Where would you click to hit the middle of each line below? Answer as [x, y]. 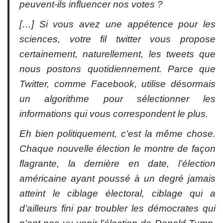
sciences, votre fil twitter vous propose [117, 39]
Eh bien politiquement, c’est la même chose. [117, 133]
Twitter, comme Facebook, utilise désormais [117, 84]
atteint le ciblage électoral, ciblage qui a [117, 193]
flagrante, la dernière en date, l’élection [117, 163]
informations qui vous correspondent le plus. [114, 113]
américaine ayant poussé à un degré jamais [117, 178]
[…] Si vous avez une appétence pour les [117, 24]
